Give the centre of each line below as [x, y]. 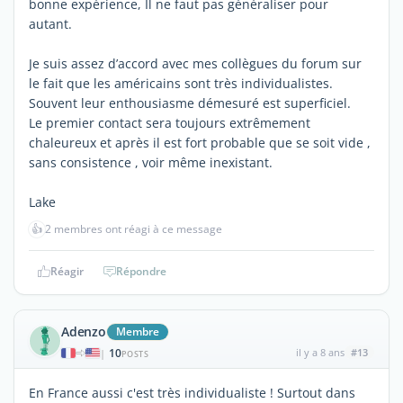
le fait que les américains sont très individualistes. [181, 83]
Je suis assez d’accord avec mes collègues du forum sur [195, 63]
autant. [50, 23]
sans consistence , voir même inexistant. [151, 162]
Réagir [67, 271]
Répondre [141, 271]
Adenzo [84, 331]
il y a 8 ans [320, 352]
